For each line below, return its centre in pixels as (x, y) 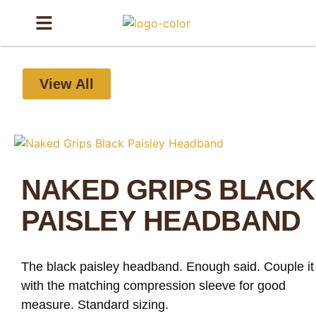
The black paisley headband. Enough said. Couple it (168, 267)
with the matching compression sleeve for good (153, 286)
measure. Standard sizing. (95, 305)
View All (67, 84)
